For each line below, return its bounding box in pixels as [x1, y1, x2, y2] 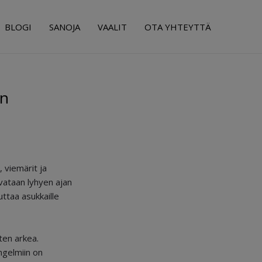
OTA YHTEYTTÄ [144, 20, 211, 33]
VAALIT [98, 20, 127, 33]
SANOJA [49, 20, 80, 33]
